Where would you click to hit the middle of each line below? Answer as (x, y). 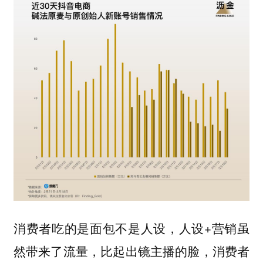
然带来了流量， (57, 251)
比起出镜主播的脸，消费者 (175, 251)
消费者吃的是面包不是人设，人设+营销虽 (131, 228)
